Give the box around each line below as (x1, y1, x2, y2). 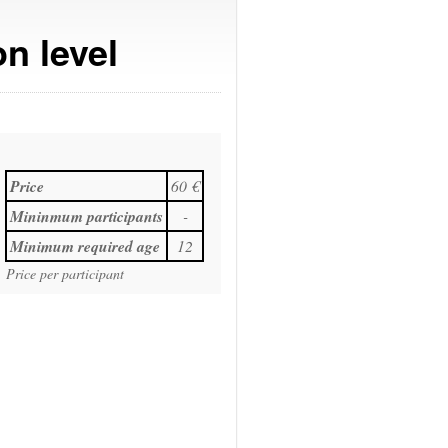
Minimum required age (10, 234, 160, 257)
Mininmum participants (10, 204, 163, 227)
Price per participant (6, 263, 124, 283)
